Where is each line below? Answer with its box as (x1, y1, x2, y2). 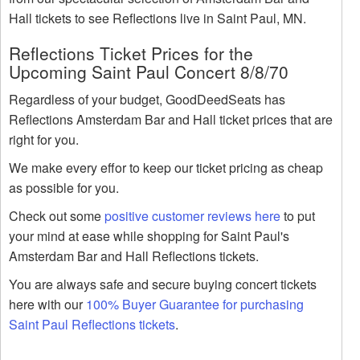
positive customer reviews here (104, 207, 280, 226)
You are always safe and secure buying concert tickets (9, 275, 317, 294)
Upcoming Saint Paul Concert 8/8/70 (9, 59, 288, 84)
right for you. (9, 130, 79, 149)
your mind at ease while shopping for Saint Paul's (9, 227, 289, 246)
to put (280, 207, 315, 226)
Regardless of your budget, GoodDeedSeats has (9, 90, 285, 109)
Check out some (9, 207, 104, 226)
